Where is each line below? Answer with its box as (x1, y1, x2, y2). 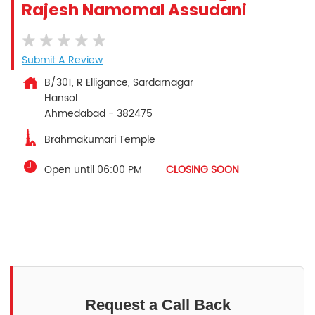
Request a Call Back (84, 295, 231, 314)
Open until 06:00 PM (44, 161, 142, 178)
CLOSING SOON (166, 161, 239, 178)
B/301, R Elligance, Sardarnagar (44, 74, 193, 91)
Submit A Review (22, 51, 103, 68)
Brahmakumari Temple (44, 131, 155, 148)
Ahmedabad (44, 105, 105, 122)
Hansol (44, 89, 77, 106)
